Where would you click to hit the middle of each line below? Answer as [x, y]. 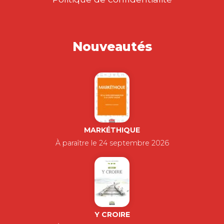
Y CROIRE [112, 214]
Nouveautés [112, 46]
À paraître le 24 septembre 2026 [112, 143]
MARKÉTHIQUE [112, 130]
